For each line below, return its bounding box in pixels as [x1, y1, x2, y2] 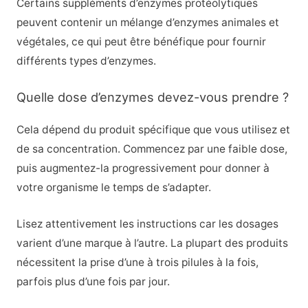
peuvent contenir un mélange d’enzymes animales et [16, 15, 279, 29]
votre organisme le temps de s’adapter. [16, 180, 211, 194]
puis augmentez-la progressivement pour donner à [16, 161, 269, 175]
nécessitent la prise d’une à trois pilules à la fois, [16, 255, 258, 269]
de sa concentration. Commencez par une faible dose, [16, 142, 287, 155]
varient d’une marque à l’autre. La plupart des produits [16, 236, 288, 250]
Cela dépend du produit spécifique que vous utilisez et [16, 122, 290, 136]
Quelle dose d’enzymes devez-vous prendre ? [16, 89, 289, 104]
